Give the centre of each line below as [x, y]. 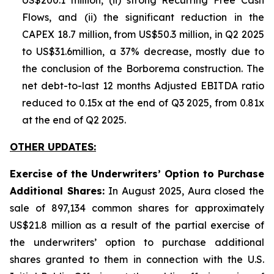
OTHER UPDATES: [53, 147]
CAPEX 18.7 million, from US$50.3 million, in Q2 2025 [143, 34]
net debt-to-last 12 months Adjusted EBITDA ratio [143, 86]
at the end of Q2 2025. [74, 120]
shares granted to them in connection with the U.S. [137, 259]
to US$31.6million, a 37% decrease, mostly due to [143, 51]
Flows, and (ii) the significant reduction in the [143, 17]
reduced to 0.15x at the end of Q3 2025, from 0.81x [143, 103]
